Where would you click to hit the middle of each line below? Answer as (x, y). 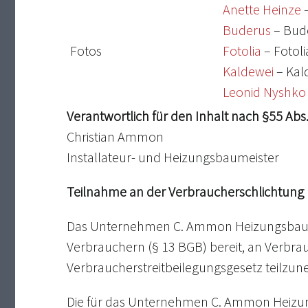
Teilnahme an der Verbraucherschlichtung (185, 192)
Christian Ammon (115, 137)
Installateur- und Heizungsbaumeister (173, 157)
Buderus (246, 30)
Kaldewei (248, 71)
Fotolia (242, 51)
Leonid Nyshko (264, 92)
